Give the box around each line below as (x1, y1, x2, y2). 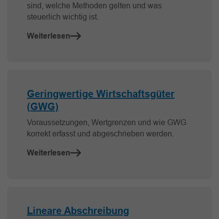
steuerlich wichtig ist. (27, 12, 99, 22)
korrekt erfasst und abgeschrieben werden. (27, 129, 174, 138)
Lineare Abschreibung (27, 205, 129, 217)
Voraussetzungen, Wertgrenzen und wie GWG (27, 118, 186, 127)
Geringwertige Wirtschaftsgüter (27, 88, 175, 100)
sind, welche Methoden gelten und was (27, 1, 162, 10)
